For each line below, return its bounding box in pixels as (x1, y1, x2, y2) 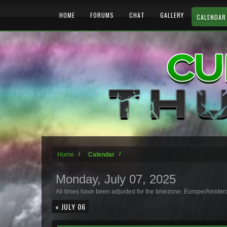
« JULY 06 (55, 201, 86, 212)
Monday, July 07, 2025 (56, 172, 176, 186)
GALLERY (160, 11, 184, 19)
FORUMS (90, 11, 114, 19)
